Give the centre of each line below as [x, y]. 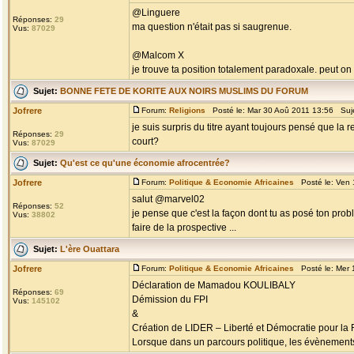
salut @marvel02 [168, 199]
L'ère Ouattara [90, 249]
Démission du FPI [170, 299]
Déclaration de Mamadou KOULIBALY [214, 285]
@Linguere [156, 13]
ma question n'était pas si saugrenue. [212, 27]
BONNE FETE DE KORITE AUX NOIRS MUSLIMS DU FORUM [184, 90]
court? [145, 141]
